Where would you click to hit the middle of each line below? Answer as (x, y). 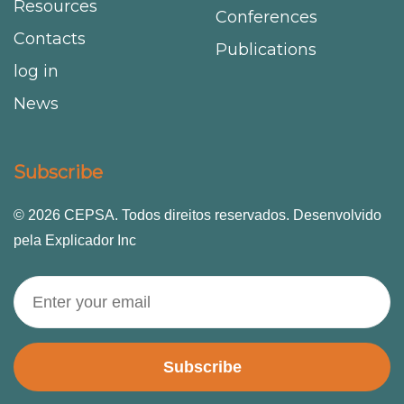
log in (36, 71)
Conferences (266, 17)
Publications (266, 49)
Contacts (50, 38)
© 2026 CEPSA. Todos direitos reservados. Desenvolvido (197, 215)
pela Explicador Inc (75, 240)
